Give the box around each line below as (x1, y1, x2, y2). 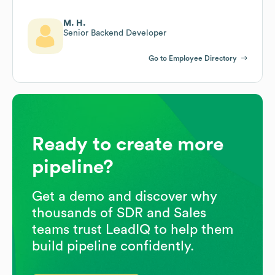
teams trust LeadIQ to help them (32, 222, 233, 236)
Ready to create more (32, 134, 223, 154)
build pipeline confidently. (32, 239, 194, 253)
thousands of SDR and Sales (32, 206, 206, 220)
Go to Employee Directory (149, 54, 237, 62)
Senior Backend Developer (63, 28, 166, 37)
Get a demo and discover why (32, 189, 217, 203)
